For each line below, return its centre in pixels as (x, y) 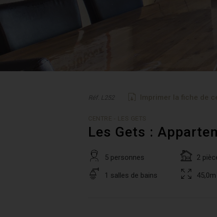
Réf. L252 (101, 98)
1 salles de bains (131, 175)
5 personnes (124, 157)
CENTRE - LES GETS (117, 118)
